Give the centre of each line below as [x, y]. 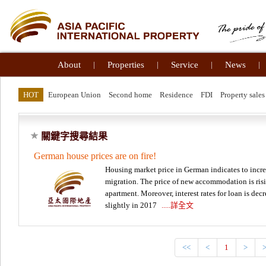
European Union [75, 95]
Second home [130, 95]
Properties [126, 65]
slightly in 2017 [132, 205]
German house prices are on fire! [95, 156]
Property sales [243, 95]
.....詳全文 [178, 205]
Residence [176, 95]
